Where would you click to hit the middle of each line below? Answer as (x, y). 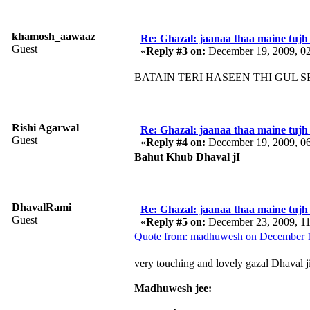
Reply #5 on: (176, 221)
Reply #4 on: (176, 142)
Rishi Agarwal (45, 127)
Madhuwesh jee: (173, 288)
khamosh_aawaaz (54, 36)
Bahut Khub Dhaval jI (187, 156)
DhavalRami (42, 207)
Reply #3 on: (176, 51)
